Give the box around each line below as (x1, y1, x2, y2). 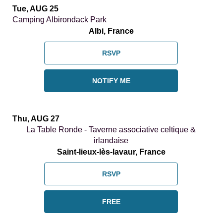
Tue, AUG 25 (12, 4, 58, 13)
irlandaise (94, 136, 128, 145)
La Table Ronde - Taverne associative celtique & (26, 125, 196, 134)
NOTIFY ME (92, 77, 130, 85)
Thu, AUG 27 (12, 114, 59, 123)
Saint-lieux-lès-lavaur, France (56, 148, 166, 157)
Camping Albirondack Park (12, 15, 107, 24)
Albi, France (88, 27, 134, 36)
